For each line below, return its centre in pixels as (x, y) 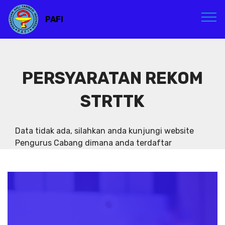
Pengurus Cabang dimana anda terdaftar (93, 143)
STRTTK (113, 101)
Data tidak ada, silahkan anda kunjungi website (104, 131)
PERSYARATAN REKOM (113, 78)
